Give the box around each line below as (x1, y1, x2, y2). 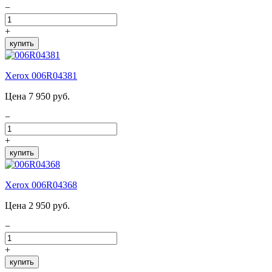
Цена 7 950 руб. (5, 91, 70, 102)
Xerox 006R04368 (5, 180, 77, 191)
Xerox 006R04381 (5, 70, 77, 81)
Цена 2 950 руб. (5, 200, 70, 211)
